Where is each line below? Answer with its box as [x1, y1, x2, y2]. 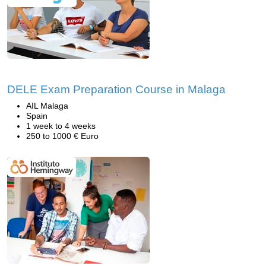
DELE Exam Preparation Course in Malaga [7, 83, 226, 96]
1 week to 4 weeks [26, 121, 96, 131]
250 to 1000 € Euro [26, 131, 99, 141]
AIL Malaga [26, 101, 68, 110]
